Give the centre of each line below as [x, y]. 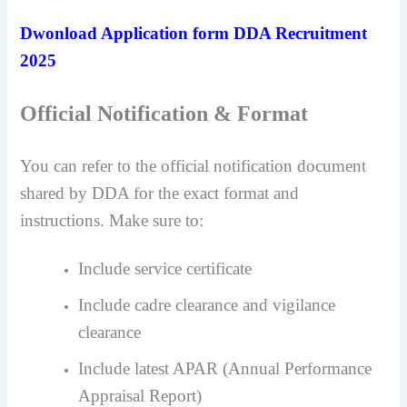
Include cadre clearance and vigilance [207, 305]
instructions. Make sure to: [112, 220]
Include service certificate [165, 269]
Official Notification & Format [164, 113]
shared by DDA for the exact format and [160, 193]
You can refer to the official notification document [194, 165]
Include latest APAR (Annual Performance [225, 369]
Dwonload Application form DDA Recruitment [194, 34]
